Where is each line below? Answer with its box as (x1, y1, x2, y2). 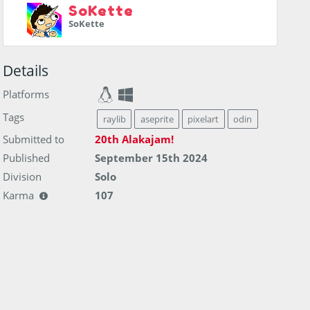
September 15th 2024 (94, 151, 208, 165)
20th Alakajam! (94, 132, 174, 146)
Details (3, 60, 49, 80)
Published (3, 151, 51, 165)
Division (3, 170, 42, 183)
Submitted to (3, 132, 65, 146)
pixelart (188, 112, 219, 125)
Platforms (3, 86, 50, 101)
